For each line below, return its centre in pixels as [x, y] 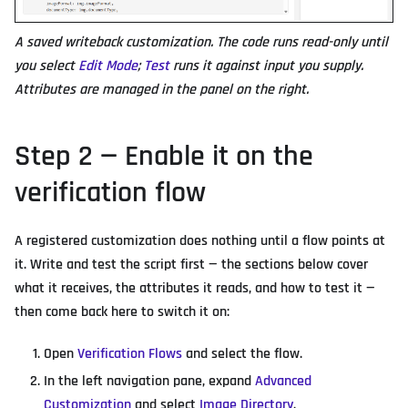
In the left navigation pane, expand [149, 381]
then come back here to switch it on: [122, 311]
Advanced [283, 381]
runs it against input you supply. [266, 66]
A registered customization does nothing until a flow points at [200, 240]
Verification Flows [130, 353]
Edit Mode [108, 66]
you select [46, 66]
